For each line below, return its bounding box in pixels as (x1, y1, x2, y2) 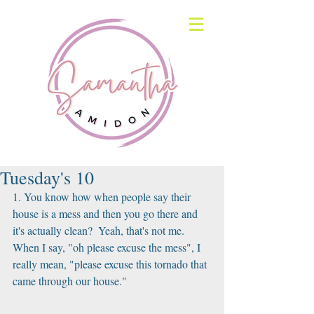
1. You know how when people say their (13, 189, 193, 204)
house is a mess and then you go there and (13, 206, 200, 221)
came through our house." (13, 273, 130, 288)
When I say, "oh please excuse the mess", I (13, 240, 203, 254)
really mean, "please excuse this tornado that (13, 257, 210, 271)
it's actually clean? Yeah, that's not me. (13, 223, 190, 238)
